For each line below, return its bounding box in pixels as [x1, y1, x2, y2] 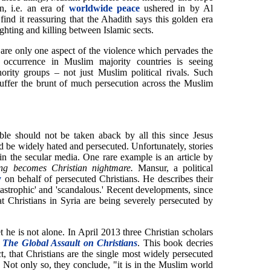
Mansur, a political [132, 162, 214, 173]
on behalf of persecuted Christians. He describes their [1, 173, 214, 184]
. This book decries [137, 237, 214, 248]
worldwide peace [68, 2, 140, 13]
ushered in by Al [139, 2, 214, 13]
